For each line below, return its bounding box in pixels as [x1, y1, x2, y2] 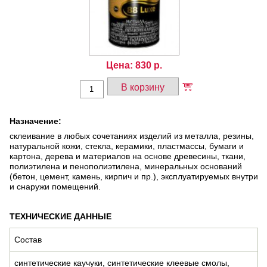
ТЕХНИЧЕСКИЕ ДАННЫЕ [10, 211, 111, 221]
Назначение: [10, 116, 61, 126]
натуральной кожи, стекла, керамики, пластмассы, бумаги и [10, 141, 244, 151]
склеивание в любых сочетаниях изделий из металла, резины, [10, 131, 254, 141]
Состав [14, 234, 42, 244]
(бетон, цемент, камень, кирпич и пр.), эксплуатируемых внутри [10, 171, 258, 181]
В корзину [121, 82, 164, 92]
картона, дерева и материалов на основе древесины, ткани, [10, 151, 246, 161]
